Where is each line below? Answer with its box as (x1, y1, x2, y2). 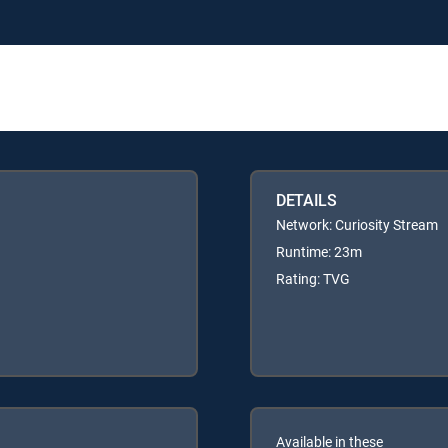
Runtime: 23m (276, 241, 362, 261)
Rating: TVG (276, 268, 350, 288)
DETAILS (276, 188, 337, 211)
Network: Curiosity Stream (276, 214, 438, 234)
